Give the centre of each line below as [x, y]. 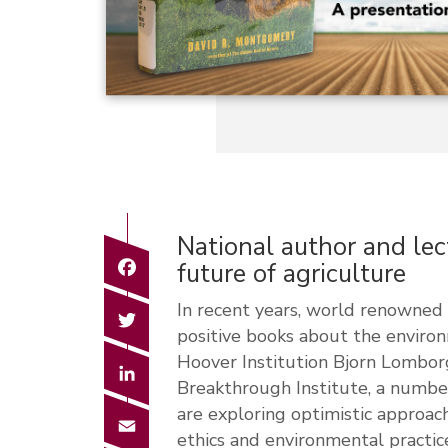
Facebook [183, 271]
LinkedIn [178, 375]
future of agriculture [291, 273]
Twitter [176, 321]
